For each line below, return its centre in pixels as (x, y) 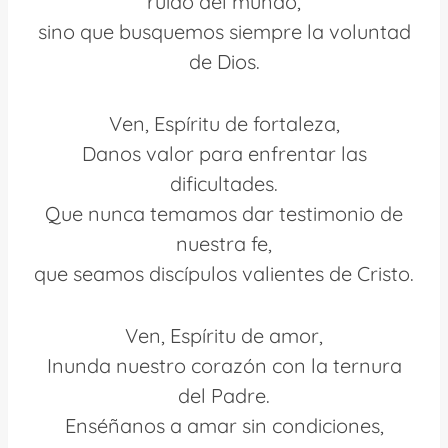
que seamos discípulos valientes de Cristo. (224, 273)
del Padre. (224, 395)
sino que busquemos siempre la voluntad (224, 31)
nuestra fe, (224, 243)
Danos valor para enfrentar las (224, 153)
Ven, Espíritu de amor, (224, 335)
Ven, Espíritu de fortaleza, (224, 123)
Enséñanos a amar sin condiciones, (224, 425)
